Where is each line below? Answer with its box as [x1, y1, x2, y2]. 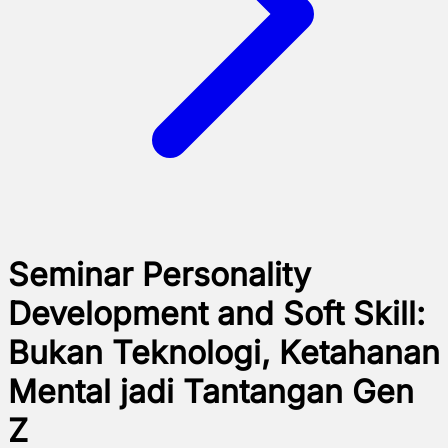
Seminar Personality [8, 255, 311, 295]
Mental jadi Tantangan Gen [8, 372, 414, 412]
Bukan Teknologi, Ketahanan [8, 333, 440, 373]
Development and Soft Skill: [8, 294, 425, 334]
